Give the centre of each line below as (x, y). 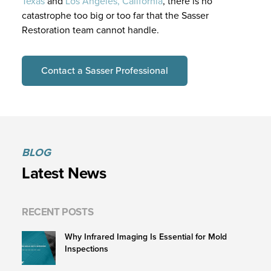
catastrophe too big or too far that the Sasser (115, 16)
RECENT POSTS (58, 212)
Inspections (87, 249)
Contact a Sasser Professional (105, 71)
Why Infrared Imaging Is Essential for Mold (146, 237)
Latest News (64, 173)
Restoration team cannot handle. (90, 30)
